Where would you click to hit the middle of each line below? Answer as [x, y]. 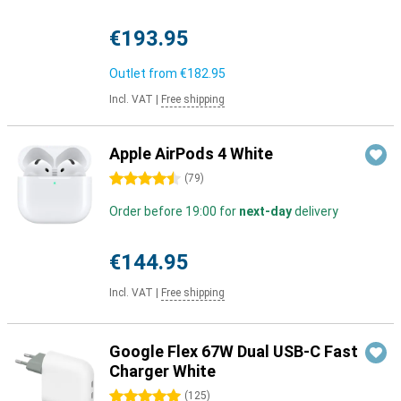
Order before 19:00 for [174, 211]
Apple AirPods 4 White [191, 154]
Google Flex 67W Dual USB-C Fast [234, 351]
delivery [315, 211]
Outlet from [145, 73]
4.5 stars [135, 179]
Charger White [162, 371]
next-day [265, 211]
